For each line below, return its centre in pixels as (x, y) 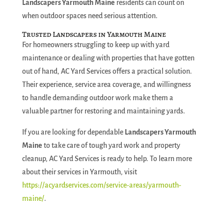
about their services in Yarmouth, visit (79, 172)
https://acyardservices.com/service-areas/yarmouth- (101, 185)
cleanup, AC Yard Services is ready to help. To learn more (107, 159)
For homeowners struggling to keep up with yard (96, 45)
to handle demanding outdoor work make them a (97, 98)
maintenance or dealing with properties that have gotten (108, 58)
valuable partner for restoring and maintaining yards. (103, 111)
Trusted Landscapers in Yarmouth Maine (94, 34)
